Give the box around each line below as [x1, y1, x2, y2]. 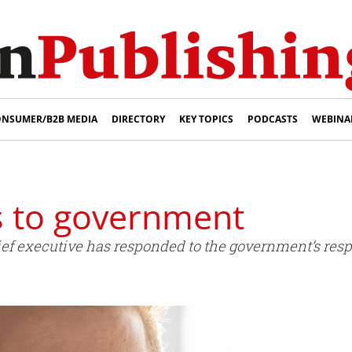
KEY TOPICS [179, 112, 233, 126]
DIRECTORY [112, 112, 165, 126]
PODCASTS [247, 112, 298, 126]
